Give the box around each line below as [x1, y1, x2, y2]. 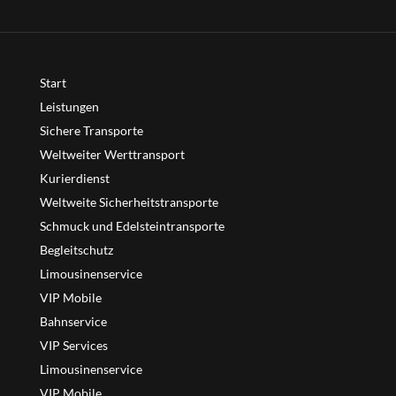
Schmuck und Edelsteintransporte [39, 218, 225, 233]
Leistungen [39, 99, 99, 114]
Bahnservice [39, 314, 107, 329]
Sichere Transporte [39, 123, 143, 138]
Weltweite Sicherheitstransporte [39, 194, 218, 209]
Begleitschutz [39, 242, 113, 257]
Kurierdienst [39, 171, 110, 186]
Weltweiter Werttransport [39, 147, 185, 162]
